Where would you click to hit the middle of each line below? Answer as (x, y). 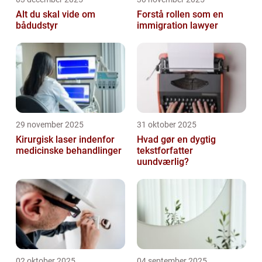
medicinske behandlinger (69, 151)
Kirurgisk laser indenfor (65, 140)
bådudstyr (37, 26)
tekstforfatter (165, 151)
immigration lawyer (177, 26)
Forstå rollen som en (180, 15)
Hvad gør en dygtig (176, 140)
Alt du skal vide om (56, 15)
